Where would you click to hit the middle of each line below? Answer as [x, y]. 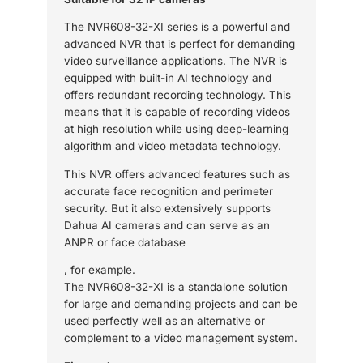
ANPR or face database [124, 242]
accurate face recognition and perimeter [168, 191]
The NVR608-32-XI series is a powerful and [177, 27]
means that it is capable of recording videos [177, 112]
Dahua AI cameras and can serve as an [167, 225]
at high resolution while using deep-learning [176, 129]
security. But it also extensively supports [167, 208]
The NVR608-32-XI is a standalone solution [175, 287]
